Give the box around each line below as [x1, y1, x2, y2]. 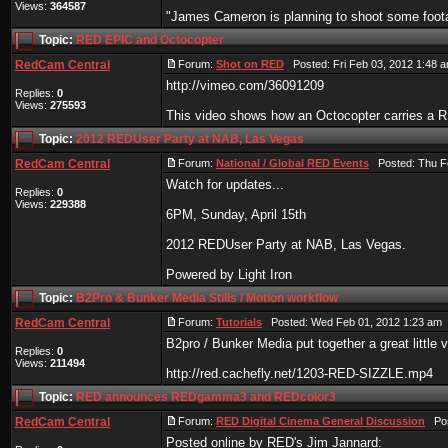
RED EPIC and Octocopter [76, 33, 224, 48]
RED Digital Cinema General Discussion [216, 415, 425, 427]
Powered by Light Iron [166, 267, 292, 282]
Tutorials [216, 316, 262, 328]
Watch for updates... [166, 177, 284, 192]
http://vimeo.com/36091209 [166, 78, 324, 93]
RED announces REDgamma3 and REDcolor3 [76, 390, 336, 405]
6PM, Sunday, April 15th [166, 207, 306, 222]
